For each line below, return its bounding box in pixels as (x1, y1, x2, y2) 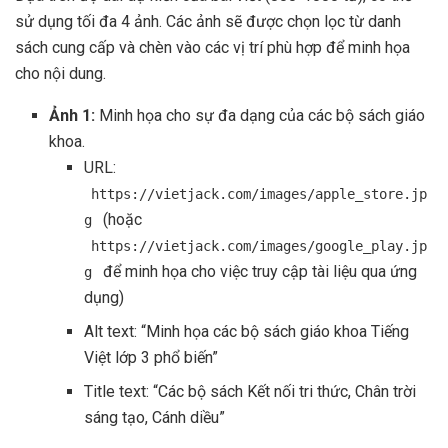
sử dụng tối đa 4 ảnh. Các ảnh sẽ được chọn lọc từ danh (15, 12, 401, 32)
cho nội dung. (15, 64, 106, 84)
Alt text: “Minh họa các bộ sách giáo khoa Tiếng (83, 322, 409, 342)
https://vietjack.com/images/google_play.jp (90, 238, 427, 255)
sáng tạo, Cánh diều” (83, 408, 225, 428)
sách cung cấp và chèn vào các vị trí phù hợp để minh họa (15, 38, 410, 58)
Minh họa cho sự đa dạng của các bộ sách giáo (95, 106, 426, 126)
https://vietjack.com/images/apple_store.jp (90, 186, 427, 203)
